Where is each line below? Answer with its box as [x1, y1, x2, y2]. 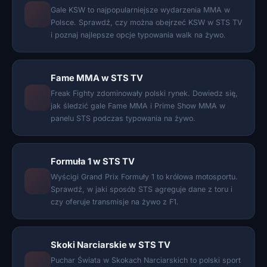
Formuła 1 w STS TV [51, 156, 135, 167]
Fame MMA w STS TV [51, 73, 143, 83]
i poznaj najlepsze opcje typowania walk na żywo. [51, 30, 226, 39]
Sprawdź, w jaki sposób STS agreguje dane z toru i [51, 185, 232, 194]
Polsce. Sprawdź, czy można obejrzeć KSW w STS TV [51, 18, 243, 27]
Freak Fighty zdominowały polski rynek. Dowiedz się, [51, 89, 238, 98]
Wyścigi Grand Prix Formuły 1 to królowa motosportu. [51, 172, 238, 181]
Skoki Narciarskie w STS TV [51, 240, 170, 250]
